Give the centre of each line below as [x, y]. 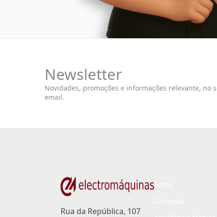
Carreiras [169, 201]
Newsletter [83, 74]
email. [54, 97]
